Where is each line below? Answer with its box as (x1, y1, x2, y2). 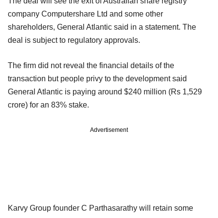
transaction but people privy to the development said (8, 74, 187, 83)
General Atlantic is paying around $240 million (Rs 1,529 (8, 87, 202, 96)
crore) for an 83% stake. (8, 100, 89, 109)
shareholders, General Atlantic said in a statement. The (8, 22, 196, 31)
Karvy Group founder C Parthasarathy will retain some (8, 203, 193, 212)
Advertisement (90, 126, 128, 133)
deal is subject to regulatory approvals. (8, 36, 140, 44)
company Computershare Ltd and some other (8, 9, 163, 18)
